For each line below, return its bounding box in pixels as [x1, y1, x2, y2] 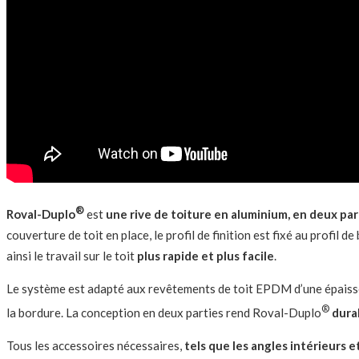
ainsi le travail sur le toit [6, 248, 137, 263]
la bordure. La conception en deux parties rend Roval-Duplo [6, 305, 321, 320]
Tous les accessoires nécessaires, [6, 337, 182, 353]
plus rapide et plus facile [137, 248, 274, 263]
